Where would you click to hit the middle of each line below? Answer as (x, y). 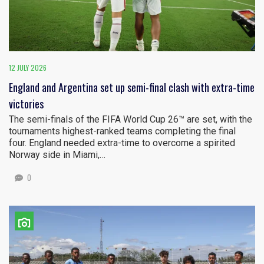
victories (26, 104)
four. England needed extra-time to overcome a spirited (122, 143)
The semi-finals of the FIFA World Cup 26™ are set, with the (131, 120)
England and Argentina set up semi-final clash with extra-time (132, 88)
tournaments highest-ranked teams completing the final (122, 131)
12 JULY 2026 (28, 68)
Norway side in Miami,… (57, 155)
